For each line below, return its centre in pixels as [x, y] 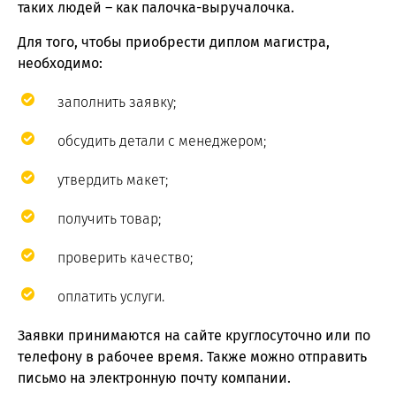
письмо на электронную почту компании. [154, 378]
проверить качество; [125, 258]
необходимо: [60, 64]
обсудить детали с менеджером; [162, 141]
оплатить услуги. [111, 297]
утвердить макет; [113, 180]
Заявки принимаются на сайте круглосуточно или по [194, 336]
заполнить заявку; [117, 103]
